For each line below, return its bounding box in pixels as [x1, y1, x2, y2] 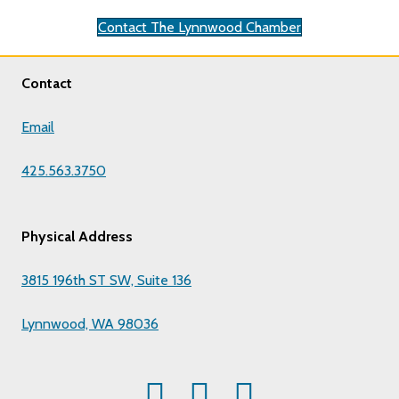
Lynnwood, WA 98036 [21, 315, 159, 333]
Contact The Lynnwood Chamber [98, 19, 301, 37]
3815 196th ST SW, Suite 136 [21, 272, 191, 289]
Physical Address [21, 228, 133, 246]
